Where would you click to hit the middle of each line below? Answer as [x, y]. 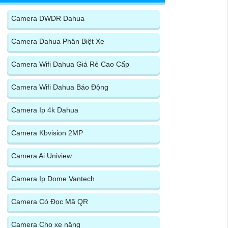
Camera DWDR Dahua [48, 18]
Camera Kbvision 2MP [47, 133]
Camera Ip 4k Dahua [45, 110]
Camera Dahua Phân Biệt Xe [58, 41]
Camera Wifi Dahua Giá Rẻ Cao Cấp [70, 64]
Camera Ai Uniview [41, 155]
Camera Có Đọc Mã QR [49, 201]
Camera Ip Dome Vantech [53, 178]
